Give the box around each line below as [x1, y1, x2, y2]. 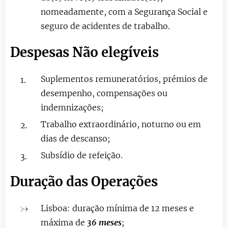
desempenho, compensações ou [41, 88, 167, 98]
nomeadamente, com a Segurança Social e [41, 6, 208, 17]
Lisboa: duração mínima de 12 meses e [41, 203, 194, 213]
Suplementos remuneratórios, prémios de [41, 73, 208, 84]
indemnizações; [41, 102, 104, 112]
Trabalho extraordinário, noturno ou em [41, 119, 201, 129]
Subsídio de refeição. [41, 150, 123, 160]
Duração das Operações [10, 173, 158, 190]
